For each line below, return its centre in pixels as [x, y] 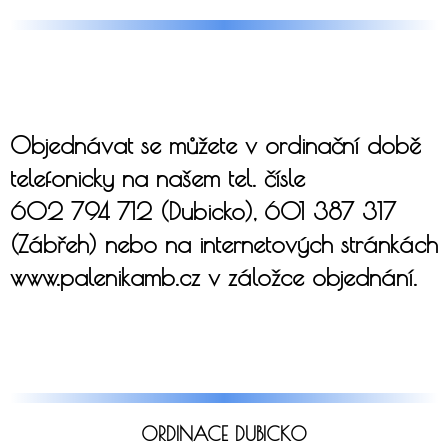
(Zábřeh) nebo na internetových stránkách [224, 243]
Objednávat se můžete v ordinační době [215, 144]
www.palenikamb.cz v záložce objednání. [213, 276]
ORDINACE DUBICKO [224, 433]
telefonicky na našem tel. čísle [157, 177]
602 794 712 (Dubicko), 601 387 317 [203, 210]
